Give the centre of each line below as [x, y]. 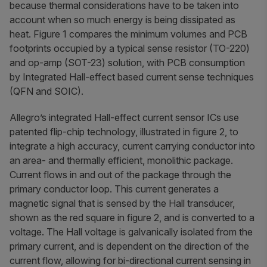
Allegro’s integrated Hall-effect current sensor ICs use [124, 118]
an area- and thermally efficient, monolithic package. [121, 161]
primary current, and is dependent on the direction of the [129, 246]
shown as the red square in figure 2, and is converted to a [132, 218]
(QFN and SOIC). [46, 91]
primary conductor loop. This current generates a [114, 189]
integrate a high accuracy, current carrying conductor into [132, 146]
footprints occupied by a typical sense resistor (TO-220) [130, 49]
